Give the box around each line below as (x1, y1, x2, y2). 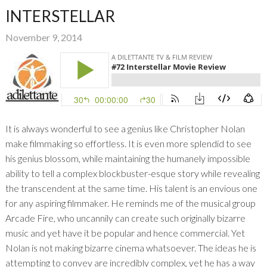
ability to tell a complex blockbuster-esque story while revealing (5, 167, 260, 179)
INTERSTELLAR (5, 7, 115, 26)
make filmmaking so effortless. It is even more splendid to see (5, 138, 252, 150)
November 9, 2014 (5, 32, 82, 44)
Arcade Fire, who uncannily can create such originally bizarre (5, 212, 246, 224)
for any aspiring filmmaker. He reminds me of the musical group (5, 197, 256, 209)
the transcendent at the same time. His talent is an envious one (5, 182, 257, 194)
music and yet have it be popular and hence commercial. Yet (5, 227, 245, 239)
